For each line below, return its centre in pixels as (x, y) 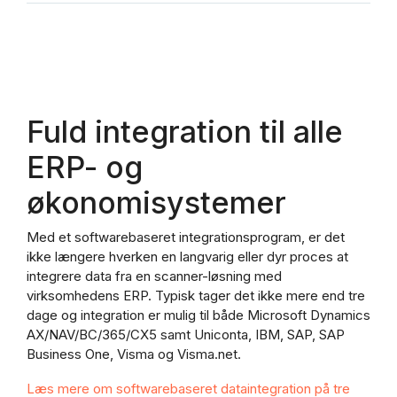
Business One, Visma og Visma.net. (134, 354)
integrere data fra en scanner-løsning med (154, 276)
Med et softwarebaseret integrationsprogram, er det (186, 237)
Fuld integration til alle (185, 131)
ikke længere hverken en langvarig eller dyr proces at (187, 257)
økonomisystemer (156, 202)
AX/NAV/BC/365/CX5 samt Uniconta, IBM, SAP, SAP (186, 335)
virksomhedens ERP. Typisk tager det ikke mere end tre (196, 296)
